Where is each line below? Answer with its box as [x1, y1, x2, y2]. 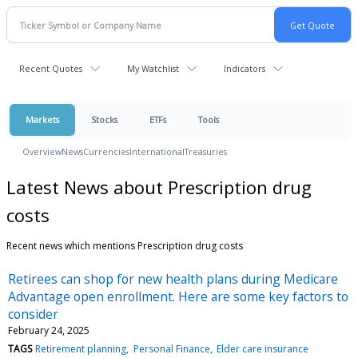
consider [8, 304, 58, 323]
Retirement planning [35, 341, 127, 356]
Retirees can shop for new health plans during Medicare [8, 269, 338, 288]
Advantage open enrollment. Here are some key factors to [8, 287, 348, 305]
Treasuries [185, 145, 227, 157]
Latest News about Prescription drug [6, 174, 312, 199]
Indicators [224, 62, 265, 74]
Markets [26, 113, 59, 125]
